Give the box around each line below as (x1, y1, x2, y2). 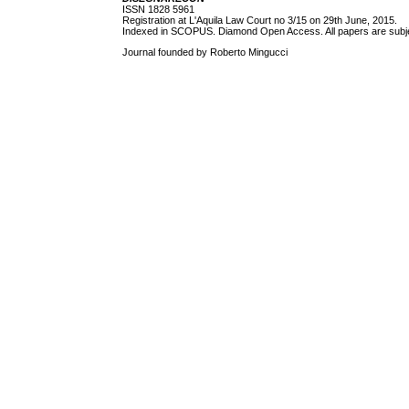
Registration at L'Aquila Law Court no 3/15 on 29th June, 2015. (122, 14, 398, 26)
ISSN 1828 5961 (122, 3, 195, 15)
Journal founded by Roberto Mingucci (122, 46, 288, 58)
